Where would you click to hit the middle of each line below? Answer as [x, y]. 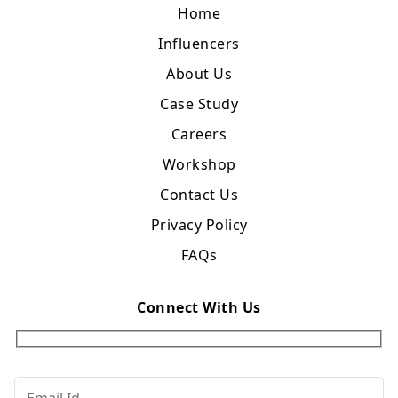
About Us [199, 74]
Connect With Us [199, 307]
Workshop [199, 164]
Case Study [199, 104]
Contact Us [199, 195]
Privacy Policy [199, 225]
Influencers [199, 44]
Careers [199, 134]
